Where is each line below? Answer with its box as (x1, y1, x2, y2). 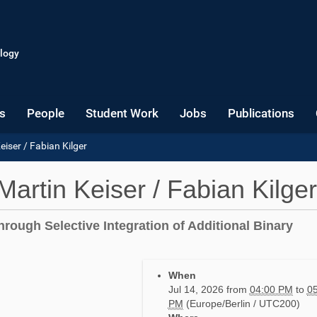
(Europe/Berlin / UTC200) (185, 298, 300, 309)
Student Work (86, 106, 158, 120)
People (27, 106, 64, 120)
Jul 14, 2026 (168, 284, 224, 295)
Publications (228, 106, 294, 120)
